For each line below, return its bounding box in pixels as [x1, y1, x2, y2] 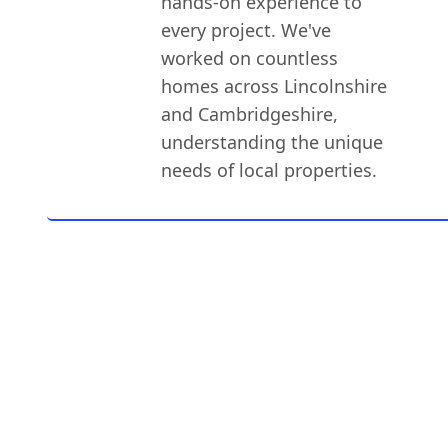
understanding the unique [161, 130, 384, 154]
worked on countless [161, 46, 339, 70]
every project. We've [161, 18, 332, 42]
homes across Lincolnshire [161, 74, 388, 98]
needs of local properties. [161, 158, 378, 182]
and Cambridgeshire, [161, 102, 339, 126]
